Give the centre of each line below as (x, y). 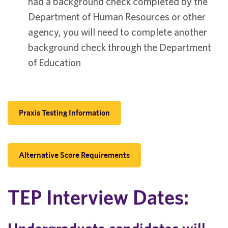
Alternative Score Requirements (74, 155)
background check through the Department (120, 47)
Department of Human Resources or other (117, 17)
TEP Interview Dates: (98, 197)
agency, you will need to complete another (118, 32)
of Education (54, 62)
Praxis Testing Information (64, 113)
